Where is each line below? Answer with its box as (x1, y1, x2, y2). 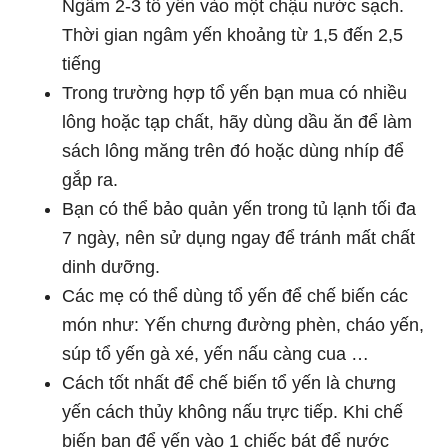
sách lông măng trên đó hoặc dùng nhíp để (62, 141, 405, 161)
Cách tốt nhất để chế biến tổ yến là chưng (62, 373, 397, 393)
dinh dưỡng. (62, 257, 161, 277)
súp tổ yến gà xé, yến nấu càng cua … (62, 344, 370, 364)
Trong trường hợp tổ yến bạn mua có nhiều (62, 83, 408, 103)
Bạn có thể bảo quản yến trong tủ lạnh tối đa (62, 199, 417, 219)
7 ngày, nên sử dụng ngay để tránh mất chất (62, 228, 416, 248)
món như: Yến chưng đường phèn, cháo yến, (62, 315, 425, 335)
